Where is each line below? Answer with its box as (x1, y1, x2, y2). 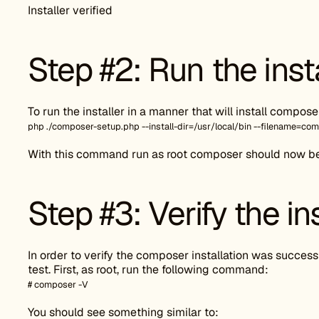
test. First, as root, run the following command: (27, 262, 268, 277)
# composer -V (27, 278, 88, 291)
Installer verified (27, 3, 113, 18)
